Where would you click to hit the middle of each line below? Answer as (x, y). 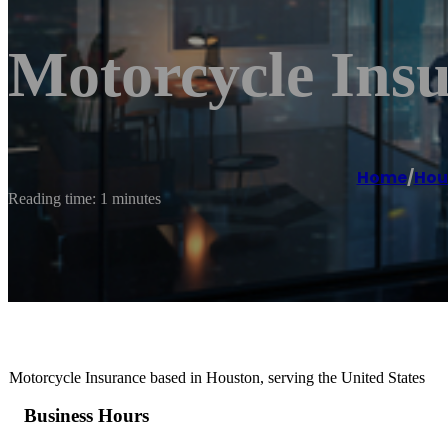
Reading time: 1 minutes (84, 198)
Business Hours (86, 416)
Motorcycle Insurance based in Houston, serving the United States (217, 377)
